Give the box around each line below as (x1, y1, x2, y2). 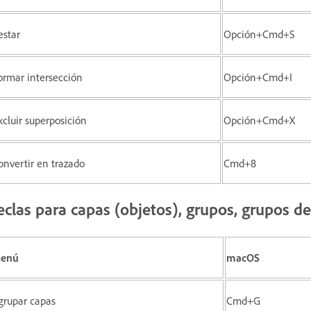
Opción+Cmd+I (224, 69, 292, 84)
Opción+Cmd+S (224, 26, 295, 41)
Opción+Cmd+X (224, 112, 295, 127)
